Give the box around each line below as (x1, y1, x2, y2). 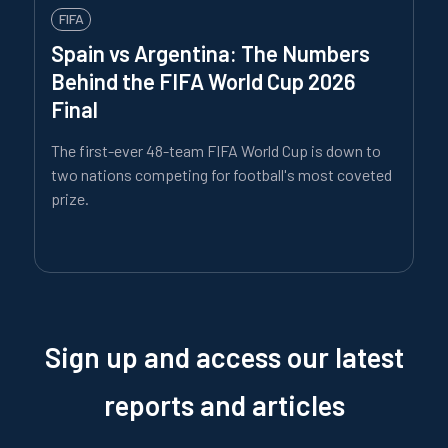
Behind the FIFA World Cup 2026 (51, 67, 355, 94)
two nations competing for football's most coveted (51, 164, 392, 184)
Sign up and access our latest (44, 339, 404, 374)
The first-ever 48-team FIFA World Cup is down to (51, 140, 381, 160)
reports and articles (103, 387, 345, 422)
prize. (51, 188, 89, 208)
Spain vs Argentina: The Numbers (51, 39, 370, 66)
